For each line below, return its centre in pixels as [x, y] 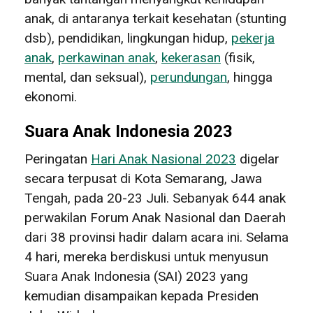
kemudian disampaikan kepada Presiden [141, 296]
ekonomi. [51, 96]
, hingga [250, 77]
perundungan [189, 77]
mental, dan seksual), [87, 77]
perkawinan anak [107, 57]
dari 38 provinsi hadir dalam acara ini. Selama [156, 237]
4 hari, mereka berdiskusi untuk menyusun [146, 256]
